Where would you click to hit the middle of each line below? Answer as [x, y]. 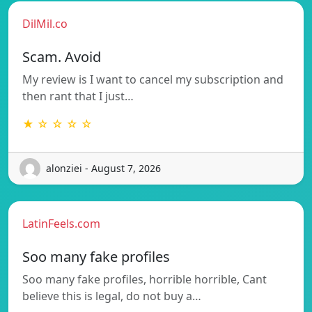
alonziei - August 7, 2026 [103, 169]
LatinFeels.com [61, 223]
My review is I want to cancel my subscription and [153, 79]
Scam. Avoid [62, 56]
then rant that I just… [78, 96]
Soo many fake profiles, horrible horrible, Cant [145, 279]
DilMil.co [45, 23]
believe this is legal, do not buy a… [112, 296]
